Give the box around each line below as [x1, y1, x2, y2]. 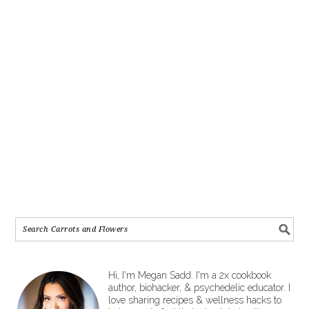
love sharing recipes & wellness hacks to [108, 294, 282, 306]
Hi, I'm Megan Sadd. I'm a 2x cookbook [108, 269, 272, 281]
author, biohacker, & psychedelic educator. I [108, 281, 291, 293]
